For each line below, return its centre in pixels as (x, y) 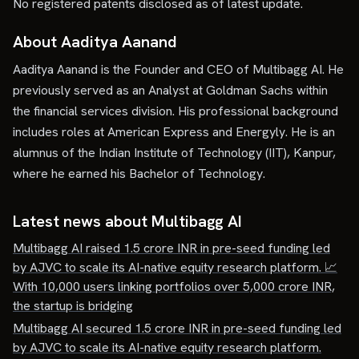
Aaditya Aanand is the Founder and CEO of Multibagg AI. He (178, 69)
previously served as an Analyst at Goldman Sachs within (170, 90)
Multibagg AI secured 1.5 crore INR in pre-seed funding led (177, 328)
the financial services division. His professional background (175, 111)
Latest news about (82, 221)
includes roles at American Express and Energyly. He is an (174, 132)
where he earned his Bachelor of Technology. (139, 173)
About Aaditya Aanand (95, 42)
